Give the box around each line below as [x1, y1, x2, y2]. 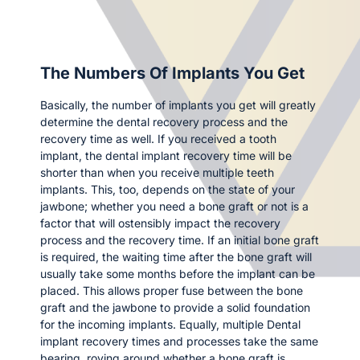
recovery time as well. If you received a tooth [40, 131, 276, 145]
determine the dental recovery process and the [40, 114, 288, 129]
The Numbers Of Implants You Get [40, 63, 305, 83]
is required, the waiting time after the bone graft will [40, 249, 312, 264]
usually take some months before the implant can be [40, 266, 315, 280]
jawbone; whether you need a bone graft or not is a [40, 198, 309, 213]
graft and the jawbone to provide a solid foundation [40, 300, 310, 314]
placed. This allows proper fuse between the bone [40, 283, 303, 297]
